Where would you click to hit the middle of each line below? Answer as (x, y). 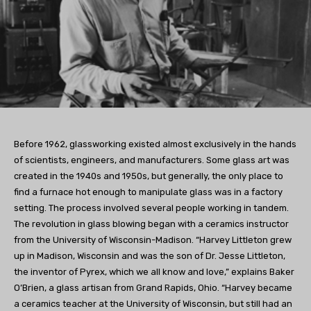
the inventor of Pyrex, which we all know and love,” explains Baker (154, 271)
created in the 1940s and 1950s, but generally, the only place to (149, 176)
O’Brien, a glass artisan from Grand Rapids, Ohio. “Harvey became (153, 287)
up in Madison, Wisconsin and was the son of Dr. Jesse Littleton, (150, 255)
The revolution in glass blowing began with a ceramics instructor (151, 224)
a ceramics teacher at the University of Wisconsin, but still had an (153, 303)
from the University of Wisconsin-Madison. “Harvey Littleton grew (153, 239)
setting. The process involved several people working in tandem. (151, 208)
